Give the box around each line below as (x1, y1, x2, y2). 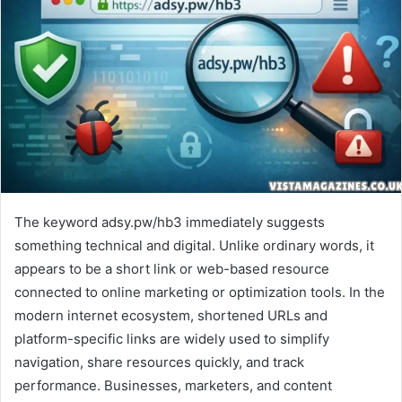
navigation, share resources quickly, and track (14, 353, 304, 371)
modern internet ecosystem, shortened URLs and (14, 306, 328, 324)
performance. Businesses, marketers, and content (14, 376, 332, 394)
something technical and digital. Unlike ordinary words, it (14, 236, 374, 254)
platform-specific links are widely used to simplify (14, 329, 329, 347)
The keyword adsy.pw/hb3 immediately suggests (14, 213, 325, 231)
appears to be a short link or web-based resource (14, 259, 329, 277)
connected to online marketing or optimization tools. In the (14, 283, 385, 301)
